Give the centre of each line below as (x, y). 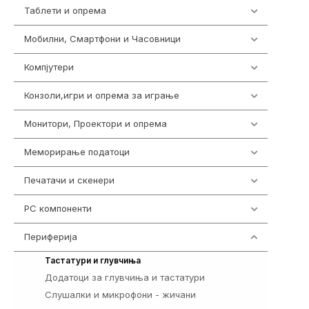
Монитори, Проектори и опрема (96, 124)
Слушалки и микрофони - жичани (120, 294)
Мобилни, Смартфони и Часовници (102, 39)
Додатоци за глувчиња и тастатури (125, 277)
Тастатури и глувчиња (93, 260)
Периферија (51, 237)
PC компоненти (58, 209)
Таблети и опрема (65, 11)
